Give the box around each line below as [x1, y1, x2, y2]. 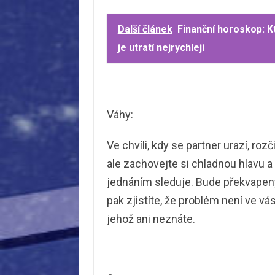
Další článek [117, 23, 172, 36]
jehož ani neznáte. [106, 212, 195, 226]
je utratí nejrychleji [117, 42, 204, 54]
